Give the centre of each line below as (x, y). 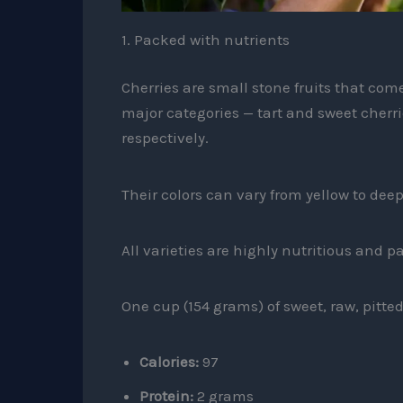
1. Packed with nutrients (205, 39)
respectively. (165, 138)
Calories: (169, 361)
